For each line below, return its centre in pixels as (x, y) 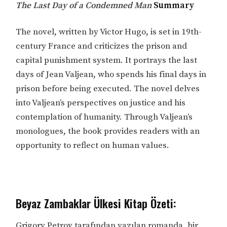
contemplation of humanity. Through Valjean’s (104, 117)
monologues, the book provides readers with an (108, 131)
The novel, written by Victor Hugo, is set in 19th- (109, 32)
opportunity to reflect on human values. (93, 145)
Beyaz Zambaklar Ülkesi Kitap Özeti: (96, 203)
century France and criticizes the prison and (102, 46)
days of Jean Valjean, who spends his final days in (111, 74)
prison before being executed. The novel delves (108, 88)
